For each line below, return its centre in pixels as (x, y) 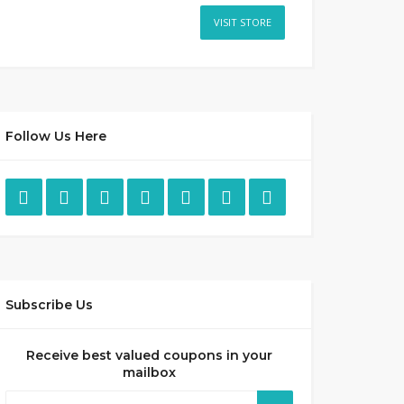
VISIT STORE (243, 22)
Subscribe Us (49, 305)
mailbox (149, 372)
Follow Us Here (55, 136)
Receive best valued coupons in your (149, 355)
